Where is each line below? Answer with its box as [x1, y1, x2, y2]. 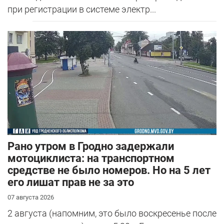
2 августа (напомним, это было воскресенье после [7, 207, 216, 218]
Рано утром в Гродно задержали [7, 139, 174, 152]
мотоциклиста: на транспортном [7, 151, 174, 164]
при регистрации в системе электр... [7, 3, 156, 14]
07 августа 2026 [7, 193, 54, 201]
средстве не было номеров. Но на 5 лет [7, 163, 210, 176]
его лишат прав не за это [7, 175, 134, 188]
